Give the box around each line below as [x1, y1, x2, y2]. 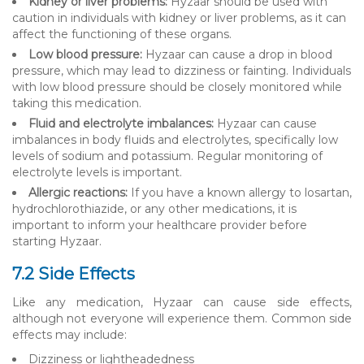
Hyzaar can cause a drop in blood [142, 46, 332, 62]
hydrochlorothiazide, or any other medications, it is [12, 201, 297, 216]
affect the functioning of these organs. [12, 26, 232, 41]
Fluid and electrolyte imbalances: [28, 115, 214, 131]
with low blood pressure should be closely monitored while [12, 79, 342, 94]
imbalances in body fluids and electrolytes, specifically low [12, 132, 338, 147]
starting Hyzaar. [12, 233, 102, 249]
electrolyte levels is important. [12, 164, 182, 180]
